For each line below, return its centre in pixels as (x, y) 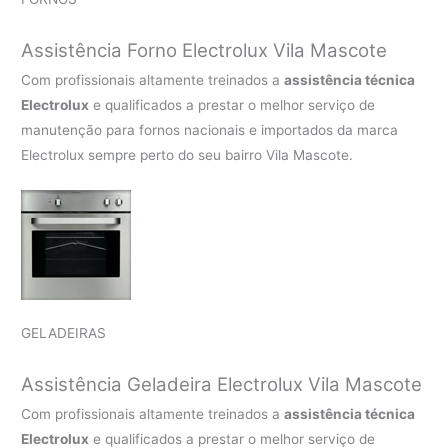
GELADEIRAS (64, 333)
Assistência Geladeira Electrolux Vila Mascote (222, 385)
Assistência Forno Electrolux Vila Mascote (204, 50)
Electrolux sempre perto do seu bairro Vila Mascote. (187, 154)
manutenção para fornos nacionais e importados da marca (210, 129)
